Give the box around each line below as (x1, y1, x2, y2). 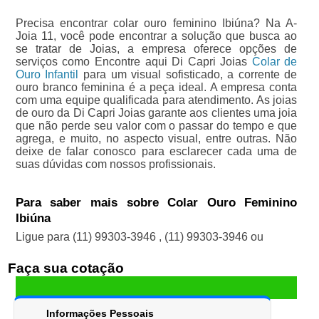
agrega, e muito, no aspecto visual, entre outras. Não (15, 132, 298, 145)
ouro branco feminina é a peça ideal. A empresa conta (15, 81, 298, 94)
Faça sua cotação (7, 261, 124, 276)
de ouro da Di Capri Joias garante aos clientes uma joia (15, 107, 298, 120)
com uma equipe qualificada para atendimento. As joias (15, 94, 298, 107)
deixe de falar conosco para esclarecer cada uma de (15, 145, 298, 158)
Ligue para (15, 231, 73, 244)
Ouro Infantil (15, 68, 79, 81)
